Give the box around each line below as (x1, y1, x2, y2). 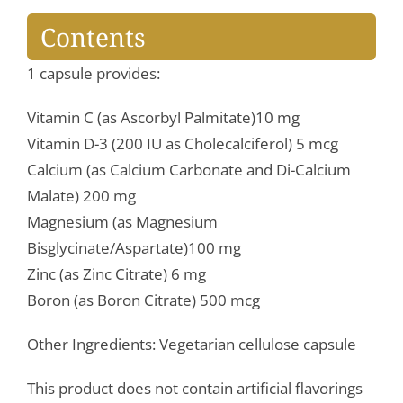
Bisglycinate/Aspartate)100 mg (26, 237, 241, 259)
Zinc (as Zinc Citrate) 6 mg (26, 264, 206, 285)
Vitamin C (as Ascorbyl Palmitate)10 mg (26, 107, 300, 129)
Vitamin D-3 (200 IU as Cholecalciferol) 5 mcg (26, 133, 338, 155)
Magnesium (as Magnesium (26, 211, 218, 233)
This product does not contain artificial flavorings (26, 378, 363, 399)
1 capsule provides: (26, 63, 160, 85)
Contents (40, 20, 146, 55)
